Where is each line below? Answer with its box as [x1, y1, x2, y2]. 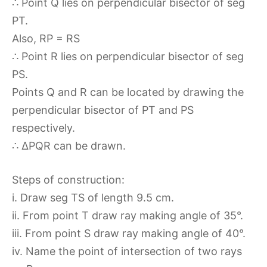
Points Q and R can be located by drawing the [12, 86, 244, 98]
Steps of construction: [12, 173, 125, 186]
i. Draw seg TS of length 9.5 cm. [12, 191, 174, 204]
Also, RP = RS [12, 32, 80, 45]
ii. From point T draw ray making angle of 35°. [12, 209, 243, 222]
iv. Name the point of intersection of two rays [12, 245, 242, 257]
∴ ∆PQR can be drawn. [12, 139, 126, 152]
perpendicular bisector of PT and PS [12, 104, 194, 116]
